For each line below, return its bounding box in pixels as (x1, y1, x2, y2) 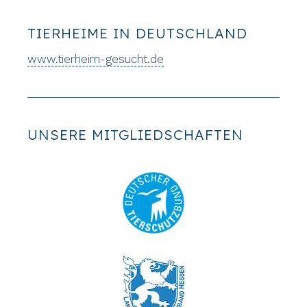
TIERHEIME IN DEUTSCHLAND (27, 24, 248, 42)
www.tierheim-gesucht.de (27, 52, 164, 66)
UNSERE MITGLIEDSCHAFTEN (27, 126, 244, 144)
